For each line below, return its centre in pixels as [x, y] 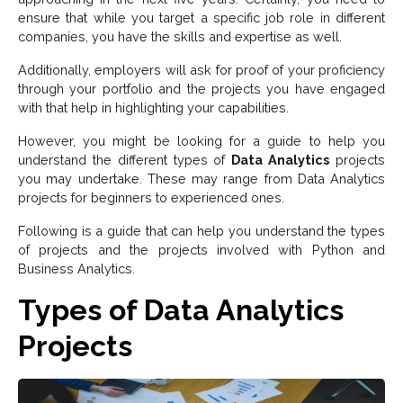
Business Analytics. [76, 269]
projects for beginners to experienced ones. [151, 198]
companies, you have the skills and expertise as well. [180, 37]
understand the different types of [125, 160]
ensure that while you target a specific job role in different [201, 18]
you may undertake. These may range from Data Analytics [201, 179]
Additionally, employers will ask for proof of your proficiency [201, 70]
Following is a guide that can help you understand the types [201, 231]
